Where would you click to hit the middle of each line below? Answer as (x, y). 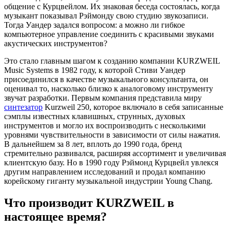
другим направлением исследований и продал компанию (105, 172)
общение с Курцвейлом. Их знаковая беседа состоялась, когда (112, 7)
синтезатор (23, 107)
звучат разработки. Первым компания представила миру (103, 98)
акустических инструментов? (56, 44)
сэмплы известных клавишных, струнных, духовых (95, 117)
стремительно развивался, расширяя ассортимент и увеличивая (115, 154)
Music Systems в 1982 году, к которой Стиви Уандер (95, 70)
